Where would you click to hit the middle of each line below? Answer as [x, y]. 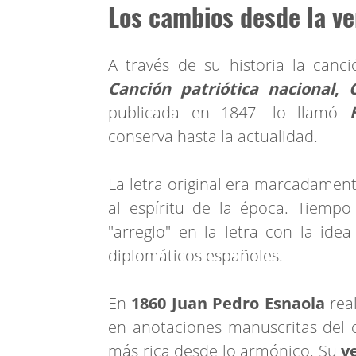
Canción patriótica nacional [221, 88]
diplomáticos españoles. [195, 255]
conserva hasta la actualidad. [213, 136]
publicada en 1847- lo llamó [223, 112]
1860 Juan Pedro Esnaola [231, 303]
